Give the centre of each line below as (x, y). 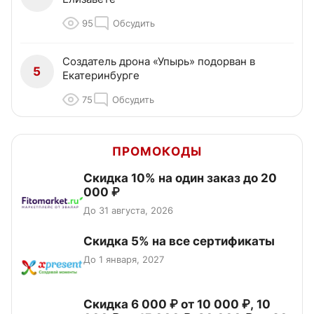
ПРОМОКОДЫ (157, 152)
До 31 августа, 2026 (128, 211)
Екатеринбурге (101, 76)
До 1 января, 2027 (124, 260)
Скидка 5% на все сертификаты (179, 241)
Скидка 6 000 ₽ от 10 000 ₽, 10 (177, 305)
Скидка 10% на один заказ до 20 (180, 178)
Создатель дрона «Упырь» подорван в (159, 62)
